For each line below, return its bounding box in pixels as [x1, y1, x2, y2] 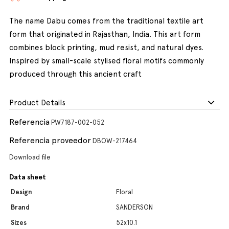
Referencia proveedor [9, 135, 91, 145]
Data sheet [9, 173, 46, 181]
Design [11, 188, 32, 196]
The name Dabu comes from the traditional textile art [9, 16, 203, 26]
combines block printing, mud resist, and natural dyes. [9, 43, 203, 52]
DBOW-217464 [93, 137, 137, 145]
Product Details [9, 98, 65, 107]
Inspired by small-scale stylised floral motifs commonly [9, 56, 204, 65]
